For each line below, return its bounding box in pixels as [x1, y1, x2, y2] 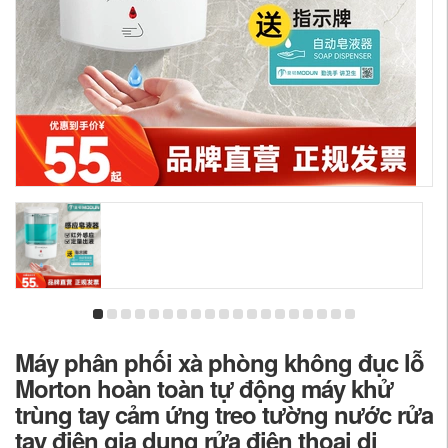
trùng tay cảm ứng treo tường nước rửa [15, 397, 433, 431]
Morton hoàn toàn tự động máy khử [15, 371, 393, 405]
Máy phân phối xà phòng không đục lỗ [15, 345, 424, 379]
